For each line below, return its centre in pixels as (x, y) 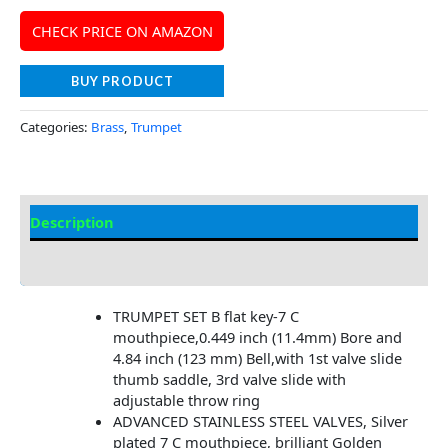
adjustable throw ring (186, 400)
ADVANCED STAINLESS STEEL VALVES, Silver (260, 421)
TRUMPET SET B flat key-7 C (205, 316)
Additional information (113, 257)
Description (72, 222)
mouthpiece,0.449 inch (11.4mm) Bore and (257, 337)
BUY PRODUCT (122, 81)
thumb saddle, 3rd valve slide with (229, 379)
